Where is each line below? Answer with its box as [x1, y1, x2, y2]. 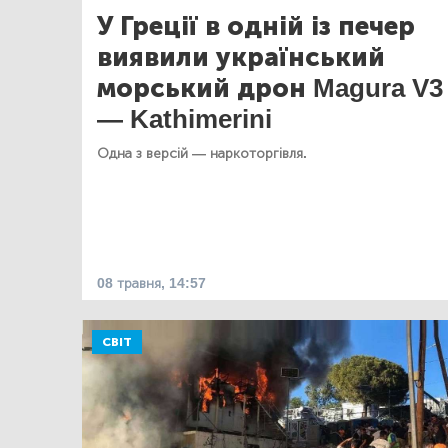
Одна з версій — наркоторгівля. [97, 144, 307, 162]
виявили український [97, 41, 385, 73]
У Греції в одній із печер [97, 10, 415, 42]
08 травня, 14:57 [97, 274, 206, 292]
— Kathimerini [97, 103, 272, 135]
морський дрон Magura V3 [97, 72, 443, 104]
